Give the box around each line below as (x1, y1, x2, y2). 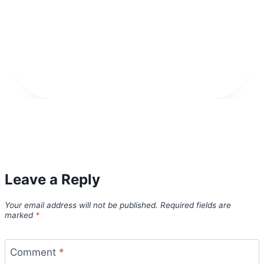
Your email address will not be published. (5, 200, 158, 210)
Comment (9, 246, 59, 259)
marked (5, 210, 35, 220)
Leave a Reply (5, 170, 100, 188)
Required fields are (160, 200, 231, 210)
